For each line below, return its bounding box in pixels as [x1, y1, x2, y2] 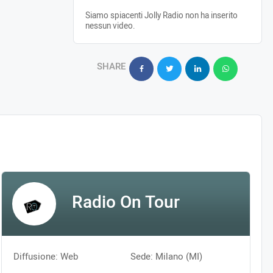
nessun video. [85, 19, 135, 32]
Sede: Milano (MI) [130, 250, 202, 264]
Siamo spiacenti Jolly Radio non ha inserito [85, 9, 238, 22]
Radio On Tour [71, 190, 180, 215]
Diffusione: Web [13, 250, 79, 264]
